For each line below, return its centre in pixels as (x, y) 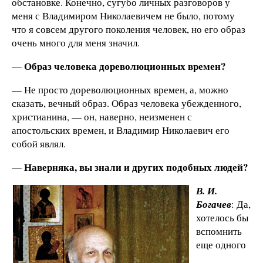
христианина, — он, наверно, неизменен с (102, 116)
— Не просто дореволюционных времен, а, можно (120, 89)
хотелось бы (222, 217)
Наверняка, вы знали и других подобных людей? (136, 167)
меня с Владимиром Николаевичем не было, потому (123, 16)
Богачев (214, 204)
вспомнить (219, 231)
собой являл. (39, 143)
